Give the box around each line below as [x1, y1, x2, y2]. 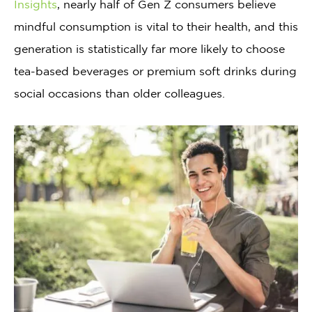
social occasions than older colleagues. [14, 86, 225, 100]
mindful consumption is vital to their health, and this [14, 19, 298, 33]
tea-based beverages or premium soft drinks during [14, 64, 297, 77]
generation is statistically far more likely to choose [14, 42, 285, 55]
